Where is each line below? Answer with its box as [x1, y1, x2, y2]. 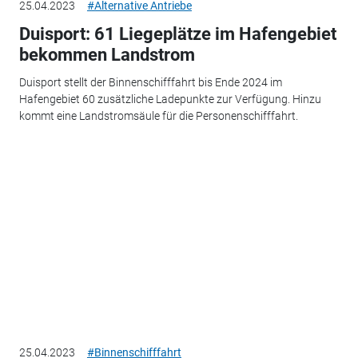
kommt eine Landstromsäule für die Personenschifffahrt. [18, 109, 298, 122]
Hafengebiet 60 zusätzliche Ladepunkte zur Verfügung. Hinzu [18, 92, 321, 105]
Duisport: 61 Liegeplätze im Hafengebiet [18, 24, 336, 45]
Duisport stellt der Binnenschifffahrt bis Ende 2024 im [18, 75, 282, 89]
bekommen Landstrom [18, 45, 195, 66]
